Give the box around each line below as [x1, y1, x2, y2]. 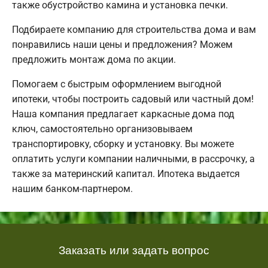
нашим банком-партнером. [12, 183, 133, 195]
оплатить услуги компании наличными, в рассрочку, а [12, 153, 255, 165]
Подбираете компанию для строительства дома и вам [12, 24, 256, 36]
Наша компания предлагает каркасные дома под [12, 108, 234, 120]
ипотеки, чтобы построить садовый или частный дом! [12, 93, 254, 105]
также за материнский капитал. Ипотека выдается [12, 168, 240, 180]
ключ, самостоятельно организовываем [12, 123, 193, 135]
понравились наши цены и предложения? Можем [12, 39, 233, 51]
